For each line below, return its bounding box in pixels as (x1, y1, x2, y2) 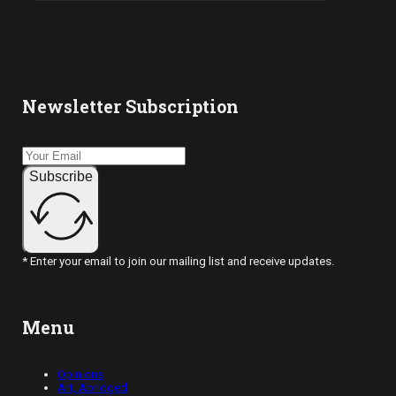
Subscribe (29, 167, 94, 184)
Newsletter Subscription (22, 94, 240, 118)
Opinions (57, 368, 104, 382)
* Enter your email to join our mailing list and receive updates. (22, 254, 336, 268)
